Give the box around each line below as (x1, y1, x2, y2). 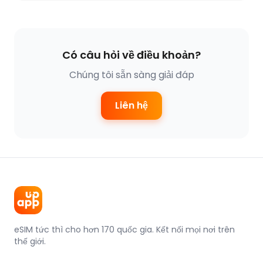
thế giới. (14, 235, 46, 247)
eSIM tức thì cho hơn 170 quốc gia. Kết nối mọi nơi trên (14, 224, 235, 235)
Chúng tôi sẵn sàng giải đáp (69, 68, 194, 82)
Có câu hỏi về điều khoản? (62, 48, 201, 62)
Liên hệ (115, 99, 148, 112)
